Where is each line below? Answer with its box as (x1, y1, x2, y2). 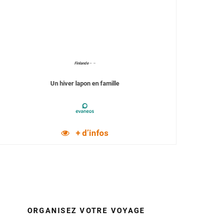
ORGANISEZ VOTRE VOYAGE (27, 206, 145, 215)
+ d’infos (75, 128, 109, 138)
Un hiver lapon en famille (50, 80, 120, 87)
